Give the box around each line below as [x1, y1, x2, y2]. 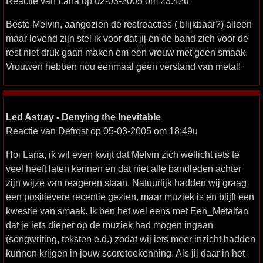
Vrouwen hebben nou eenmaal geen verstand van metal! [6, 61, 241, 72]
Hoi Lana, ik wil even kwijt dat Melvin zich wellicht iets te [6, 149, 240, 160]
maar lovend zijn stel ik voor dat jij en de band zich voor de [6, 33, 248, 43]
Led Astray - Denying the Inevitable [6, 112, 161, 122]
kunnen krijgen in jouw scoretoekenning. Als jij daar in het [6, 248, 245, 258]
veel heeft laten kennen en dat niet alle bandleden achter [6, 163, 241, 174]
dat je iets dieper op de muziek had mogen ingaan [6, 220, 213, 230]
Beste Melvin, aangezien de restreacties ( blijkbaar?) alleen [6, 19, 252, 29]
